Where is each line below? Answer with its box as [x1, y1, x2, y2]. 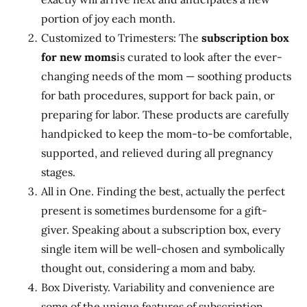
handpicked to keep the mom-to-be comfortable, [41, 127, 292, 140]
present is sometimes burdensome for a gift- [41, 204, 267, 217]
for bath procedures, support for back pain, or [41, 88, 275, 102]
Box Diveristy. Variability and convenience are [41, 280, 275, 294]
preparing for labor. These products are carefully [41, 108, 288, 121]
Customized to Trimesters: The [41, 31, 201, 45]
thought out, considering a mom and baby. [41, 261, 256, 275]
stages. [41, 165, 75, 179]
